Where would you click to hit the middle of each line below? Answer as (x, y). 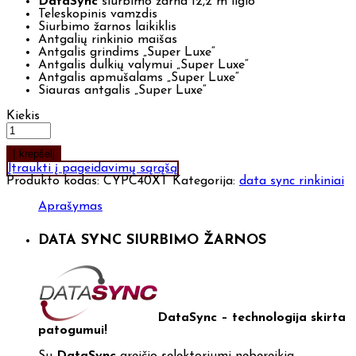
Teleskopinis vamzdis (98, 15)
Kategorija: (206, 182)
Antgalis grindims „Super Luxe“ (127, 53)
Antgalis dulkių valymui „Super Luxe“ (143, 66)
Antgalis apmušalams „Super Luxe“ (139, 78)
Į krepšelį (34, 154)
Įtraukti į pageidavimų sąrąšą (93, 169)
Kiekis (23, 116)
